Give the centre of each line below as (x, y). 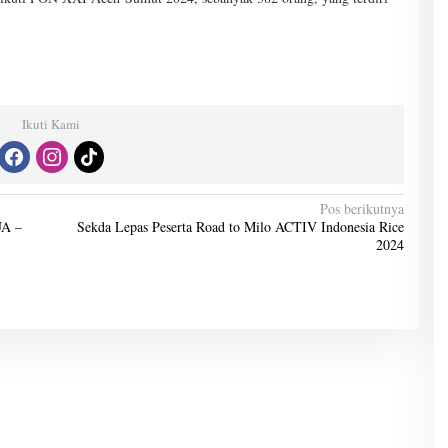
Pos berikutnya (361, 208)
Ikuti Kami (51, 123)
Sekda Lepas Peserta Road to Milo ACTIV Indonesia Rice (240, 226)
